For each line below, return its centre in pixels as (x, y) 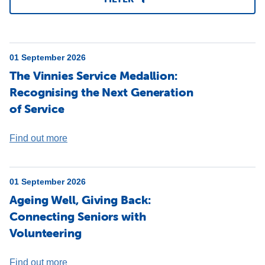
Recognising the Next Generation (101, 92)
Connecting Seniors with (78, 216)
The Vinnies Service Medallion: (93, 75)
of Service (37, 109)
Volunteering (46, 233)
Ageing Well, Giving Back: (80, 200)
